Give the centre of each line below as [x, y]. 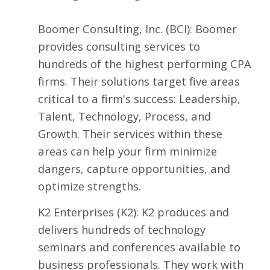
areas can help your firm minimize [127, 151]
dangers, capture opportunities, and [134, 169]
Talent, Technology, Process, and [124, 116]
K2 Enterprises [76, 212]
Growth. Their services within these [130, 134]
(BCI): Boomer [199, 29]
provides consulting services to [119, 46]
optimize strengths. [89, 186]
